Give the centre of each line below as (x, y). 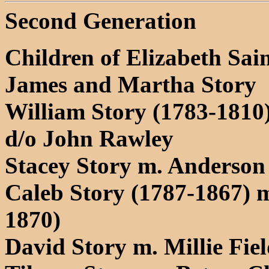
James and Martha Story (131, 84)
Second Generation (101, 20)
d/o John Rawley (89, 138)
